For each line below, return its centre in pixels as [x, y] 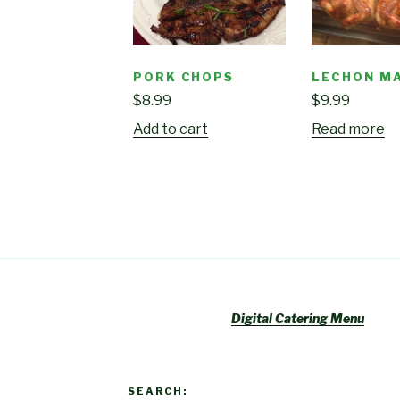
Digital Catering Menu [297, 319]
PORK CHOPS [183, 76]
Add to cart [170, 129]
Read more [348, 129]
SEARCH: [157, 392]
